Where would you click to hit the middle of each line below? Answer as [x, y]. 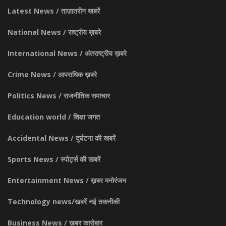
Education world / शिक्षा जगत [54, 117]
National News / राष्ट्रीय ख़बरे [54, 32]
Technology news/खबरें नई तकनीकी [64, 202]
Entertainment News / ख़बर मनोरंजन [67, 181]
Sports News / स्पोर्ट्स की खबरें [54, 159]
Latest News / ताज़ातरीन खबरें [54, 11]
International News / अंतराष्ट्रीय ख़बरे [67, 53]
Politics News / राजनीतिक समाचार [59, 96]
